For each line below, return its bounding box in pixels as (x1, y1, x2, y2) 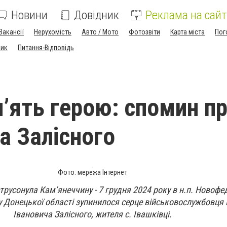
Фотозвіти (129, 28, 160, 36)
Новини (11, 8, 48, 22)
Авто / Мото (82, 28, 119, 36)
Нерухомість (34, 28, 71, 36)
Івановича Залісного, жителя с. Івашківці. (13, 209, 172, 219)
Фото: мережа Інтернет (57, 168, 127, 176)
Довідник (74, 8, 119, 22)
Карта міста (170, 28, 205, 36)
